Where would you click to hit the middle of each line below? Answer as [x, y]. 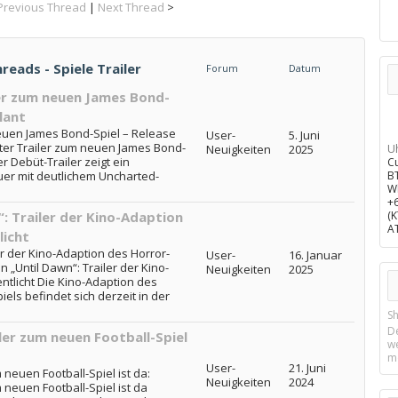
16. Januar [315, 255]
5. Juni [304, 135]
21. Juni [307, 368]
